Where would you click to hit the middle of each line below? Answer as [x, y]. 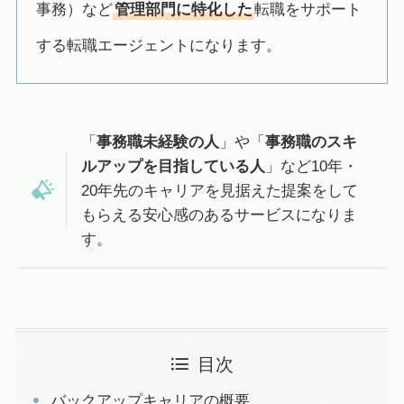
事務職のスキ [312, 142]
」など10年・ [312, 166]
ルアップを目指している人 [174, 166]
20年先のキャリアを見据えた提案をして [220, 190]
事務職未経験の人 [158, 142]
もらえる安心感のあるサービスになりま [220, 215]
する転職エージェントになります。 [159, 45]
